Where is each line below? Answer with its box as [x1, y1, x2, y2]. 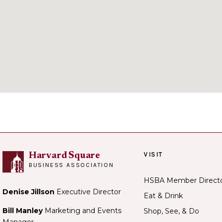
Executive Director [56, 187, 121, 197]
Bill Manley [2, 206, 43, 215]
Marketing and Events [43, 206, 121, 215]
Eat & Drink [144, 191, 183, 200]
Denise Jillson [2, 187, 56, 197]
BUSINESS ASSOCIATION [28, 161, 114, 168]
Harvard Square [28, 151, 101, 161]
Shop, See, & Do [144, 206, 199, 216]
